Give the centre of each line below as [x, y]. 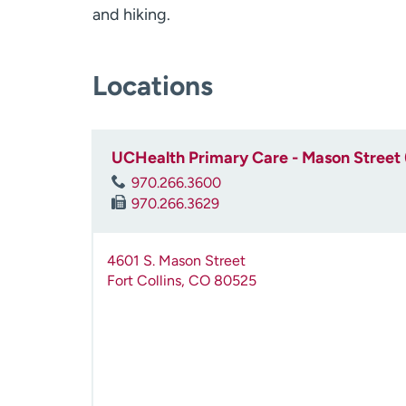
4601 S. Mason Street [176, 261]
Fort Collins [144, 281]
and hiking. [131, 14]
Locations [153, 86]
